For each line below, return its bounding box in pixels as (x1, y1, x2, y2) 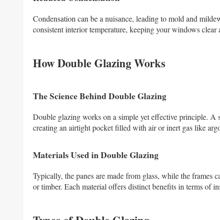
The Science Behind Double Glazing (33, 89, 166, 102)
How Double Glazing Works (33, 55, 165, 71)
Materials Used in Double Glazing (33, 149, 159, 162)
